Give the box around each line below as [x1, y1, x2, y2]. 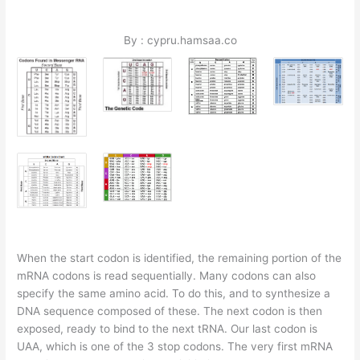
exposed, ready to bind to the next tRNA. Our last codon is [17, 321, 318, 335]
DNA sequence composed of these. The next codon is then [17, 304, 323, 317]
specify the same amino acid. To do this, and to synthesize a [17, 286, 331, 300]
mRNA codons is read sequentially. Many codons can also [17, 268, 317, 282]
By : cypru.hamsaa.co [123, 34, 237, 47]
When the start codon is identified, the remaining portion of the [17, 251, 342, 264]
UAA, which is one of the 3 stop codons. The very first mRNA [17, 339, 333, 353]
